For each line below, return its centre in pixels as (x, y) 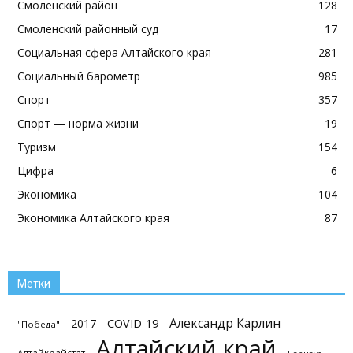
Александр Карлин (225, 323)
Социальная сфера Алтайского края (114, 52)
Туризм (37, 147)
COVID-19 (133, 323)
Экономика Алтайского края (93, 218)
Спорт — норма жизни (78, 123)
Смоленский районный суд (88, 29)
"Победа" (39, 324)
